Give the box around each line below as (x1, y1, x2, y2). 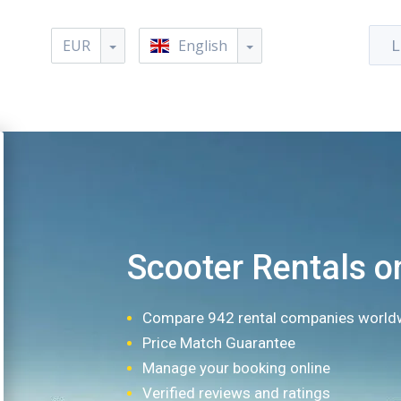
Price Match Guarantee (141, 334, 295, 352)
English (178, 36, 228, 55)
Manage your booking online (141, 359, 330, 377)
